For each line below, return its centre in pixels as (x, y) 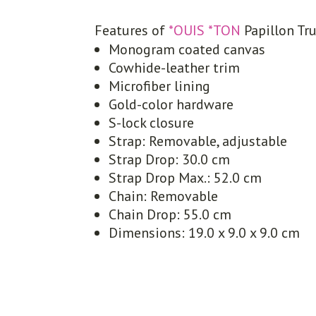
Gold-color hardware (171, 104)
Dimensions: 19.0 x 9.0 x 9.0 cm (205, 232)
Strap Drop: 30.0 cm (170, 159)
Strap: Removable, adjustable (198, 141)
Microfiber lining (160, 86)
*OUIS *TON (205, 30)
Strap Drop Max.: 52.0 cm (186, 177)
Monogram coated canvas (187, 49)
